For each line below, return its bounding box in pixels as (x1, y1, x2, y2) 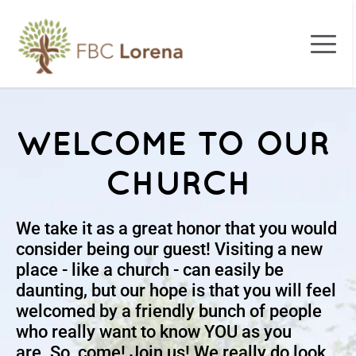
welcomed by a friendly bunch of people (16, 301, 322, 322)
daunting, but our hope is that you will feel (16, 281, 336, 301)
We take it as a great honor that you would (16, 219, 337, 239)
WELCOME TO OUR (16, 123, 330, 163)
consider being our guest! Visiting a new (16, 239, 323, 260)
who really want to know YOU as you (16, 322, 292, 342)
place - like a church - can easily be (16, 260, 284, 281)
